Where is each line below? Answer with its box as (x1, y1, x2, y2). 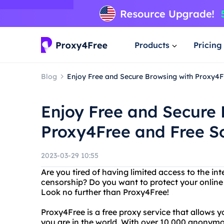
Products (134, 39, 169, 50)
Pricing (193, 39, 222, 50)
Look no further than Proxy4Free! (41, 187, 169, 197)
